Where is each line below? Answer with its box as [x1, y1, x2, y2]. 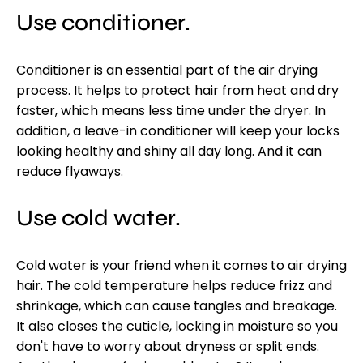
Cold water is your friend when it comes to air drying [16, 256, 347, 275]
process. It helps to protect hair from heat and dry [16, 81, 339, 100]
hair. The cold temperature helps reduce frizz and [16, 276, 332, 295]
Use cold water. [16, 204, 181, 232]
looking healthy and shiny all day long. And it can [16, 142, 322, 160]
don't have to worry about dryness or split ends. [16, 337, 319, 356]
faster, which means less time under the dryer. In [16, 101, 326, 120]
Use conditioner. [16, 9, 190, 36]
